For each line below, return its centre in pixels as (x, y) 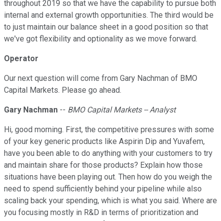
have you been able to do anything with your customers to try (108, 153)
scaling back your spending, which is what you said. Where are (110, 201)
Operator (21, 59)
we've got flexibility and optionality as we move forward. (101, 39)
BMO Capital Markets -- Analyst (122, 110)
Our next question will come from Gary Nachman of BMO (101, 78)
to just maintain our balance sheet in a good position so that (106, 27)
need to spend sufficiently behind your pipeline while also (103, 189)
